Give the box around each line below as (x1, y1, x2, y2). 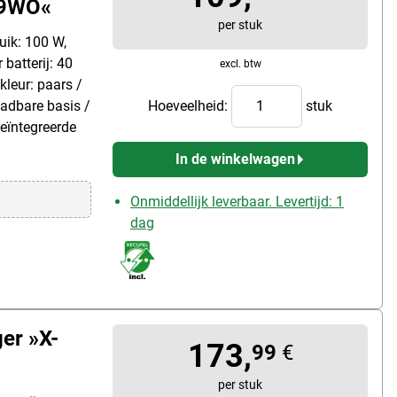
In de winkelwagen (175, 150, 295, 167)
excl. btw (219, 57, 261, 70)
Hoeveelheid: (148, 97, 231, 114)
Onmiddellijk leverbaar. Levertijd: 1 (130, 192, 344, 210)
